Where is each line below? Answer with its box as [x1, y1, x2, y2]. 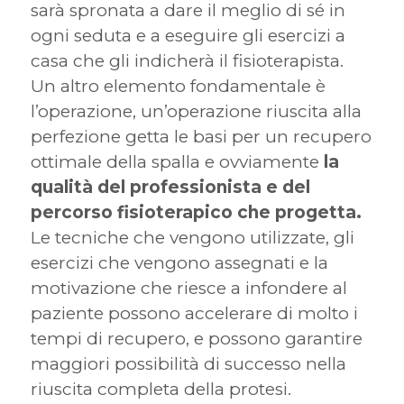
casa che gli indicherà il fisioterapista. [30, 50, 344, 72]
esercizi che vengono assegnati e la [30, 252, 328, 274]
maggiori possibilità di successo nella [30, 353, 346, 375]
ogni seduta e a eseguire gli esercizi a [30, 25, 345, 47]
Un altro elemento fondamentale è [30, 76, 326, 97]
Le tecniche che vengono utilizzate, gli [30, 227, 354, 249]
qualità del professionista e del [30, 177, 310, 198]
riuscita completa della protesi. [30, 379, 291, 400]
